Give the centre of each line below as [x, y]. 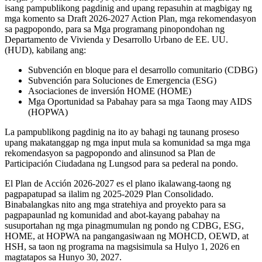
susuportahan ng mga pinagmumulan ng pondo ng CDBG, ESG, [124, 226]
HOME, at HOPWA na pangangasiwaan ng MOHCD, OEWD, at [127, 236]
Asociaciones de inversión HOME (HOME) [110, 91]
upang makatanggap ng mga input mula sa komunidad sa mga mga [127, 143]
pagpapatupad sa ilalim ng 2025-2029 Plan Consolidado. [109, 194]
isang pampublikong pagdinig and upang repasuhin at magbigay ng [128, 8]
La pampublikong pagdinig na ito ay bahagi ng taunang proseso [122, 132]
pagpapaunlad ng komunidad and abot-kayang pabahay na [112, 215]
